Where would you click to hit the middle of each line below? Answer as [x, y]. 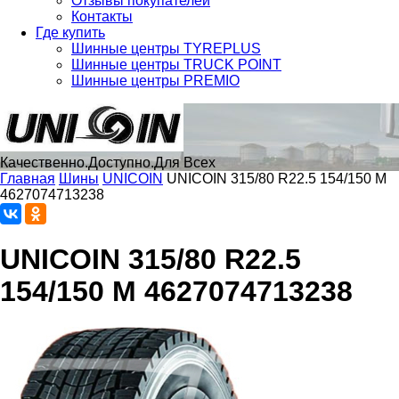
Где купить [70, 33]
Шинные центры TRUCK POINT [176, 65]
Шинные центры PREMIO [155, 81]
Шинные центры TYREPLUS [166, 49]
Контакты [102, 16]
